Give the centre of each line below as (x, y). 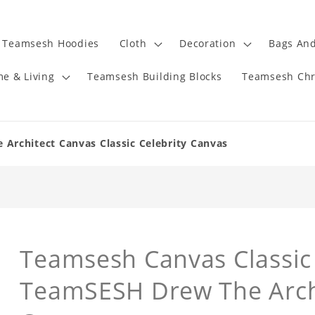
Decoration (208, 44)
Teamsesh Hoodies (51, 44)
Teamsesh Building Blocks (155, 77)
